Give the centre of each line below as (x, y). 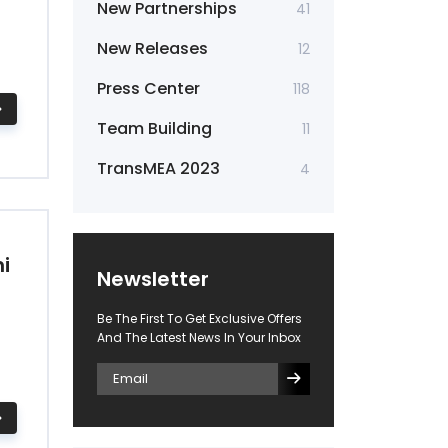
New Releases (152, 48)
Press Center (148, 88)
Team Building (154, 128)
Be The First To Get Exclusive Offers (199, 318)
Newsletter (153, 279)
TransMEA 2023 (158, 168)
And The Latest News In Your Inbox (199, 337)
